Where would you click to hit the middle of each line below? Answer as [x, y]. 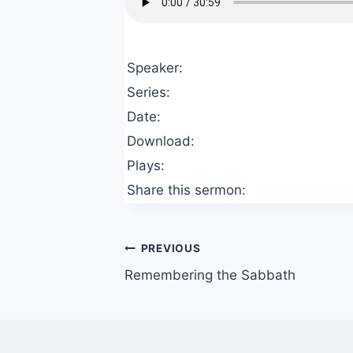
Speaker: [157, 68]
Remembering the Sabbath [210, 275]
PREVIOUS [171, 248]
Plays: [148, 166]
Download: [163, 141]
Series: [151, 93]
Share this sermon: [189, 190]
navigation [169, 286]
